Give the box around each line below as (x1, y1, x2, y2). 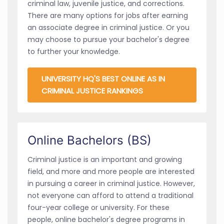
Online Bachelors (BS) (27, 132, 151, 147)
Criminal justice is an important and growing (27, 154, 182, 164)
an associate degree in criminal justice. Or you (27, 22, 189, 32)
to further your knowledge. (27, 46, 120, 56)
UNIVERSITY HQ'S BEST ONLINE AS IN (41, 73, 165, 84)
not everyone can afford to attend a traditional (27, 190, 193, 200)
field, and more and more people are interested (27, 166, 194, 176)
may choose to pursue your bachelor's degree (27, 34, 189, 44)
